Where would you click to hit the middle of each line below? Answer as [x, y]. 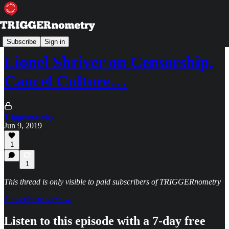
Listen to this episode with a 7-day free [105, 221]
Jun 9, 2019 [23, 125]
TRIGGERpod [28, 37]
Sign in [55, 41]
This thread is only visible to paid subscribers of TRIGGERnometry [112, 182]
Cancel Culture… [65, 81]
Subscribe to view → [38, 199]
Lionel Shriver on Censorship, [109, 62]
